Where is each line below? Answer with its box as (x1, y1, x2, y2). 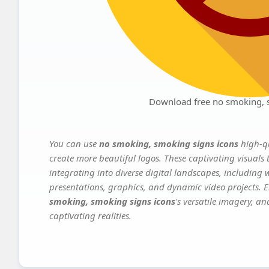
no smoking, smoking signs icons (99, 138, 238, 150)
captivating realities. (49, 210, 131, 222)
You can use (49, 138, 99, 150)
